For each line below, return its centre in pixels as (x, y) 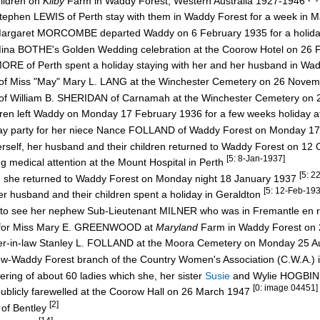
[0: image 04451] (285, 288)
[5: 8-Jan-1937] (256, 159)
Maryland (177, 227)
